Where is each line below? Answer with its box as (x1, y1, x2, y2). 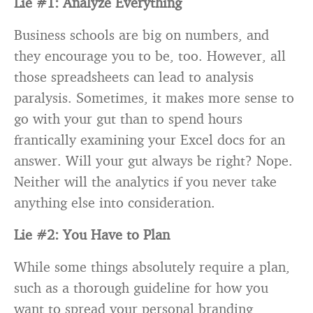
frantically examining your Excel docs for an (14, 131, 285, 148)
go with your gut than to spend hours (14, 110, 242, 127)
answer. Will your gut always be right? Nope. (14, 152, 293, 169)
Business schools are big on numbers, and (14, 26, 269, 43)
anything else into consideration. (14, 194, 215, 211)
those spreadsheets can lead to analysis (14, 68, 254, 85)
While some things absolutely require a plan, (14, 258, 290, 275)
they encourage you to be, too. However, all (14, 47, 286, 64)
